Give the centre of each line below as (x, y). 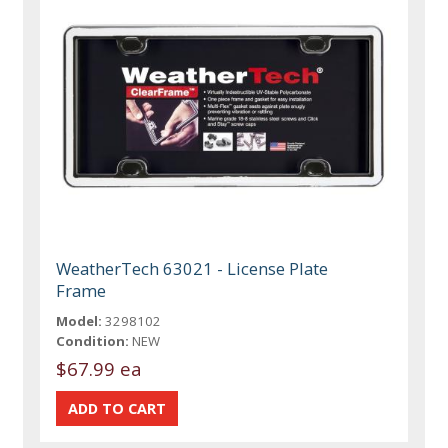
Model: (79, 321)
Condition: (93, 341)
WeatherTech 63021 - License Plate (192, 269)
